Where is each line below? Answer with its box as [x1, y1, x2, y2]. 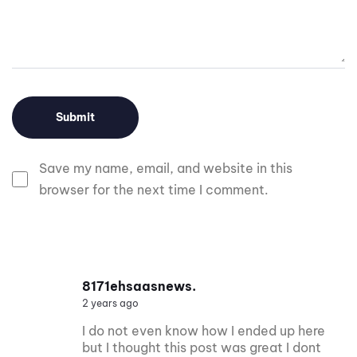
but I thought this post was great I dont [82, 339, 321, 355]
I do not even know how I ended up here [82, 322, 325, 339]
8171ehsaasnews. [82, 277, 196, 294]
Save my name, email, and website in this [39, 160, 292, 177]
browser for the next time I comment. [39, 182, 269, 198]
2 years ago [82, 296, 139, 309]
